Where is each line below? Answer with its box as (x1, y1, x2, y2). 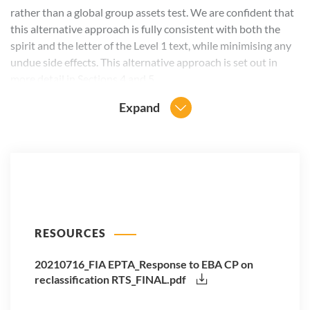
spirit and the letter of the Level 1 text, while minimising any (10, 38, 291, 52)
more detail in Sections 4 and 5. (10, 71, 156, 85)
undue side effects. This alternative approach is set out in (10, 55, 277, 69)
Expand (118, 99, 160, 115)
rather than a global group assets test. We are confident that (10, 5, 294, 19)
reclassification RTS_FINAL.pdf (35, 273, 188, 286)
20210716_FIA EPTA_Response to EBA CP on (35, 257, 253, 271)
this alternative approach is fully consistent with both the (10, 21, 280, 35)
